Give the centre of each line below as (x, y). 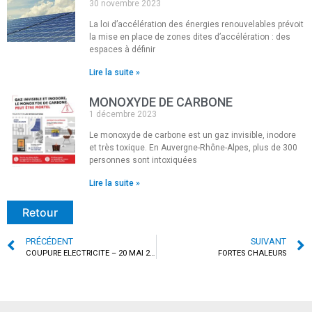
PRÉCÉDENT (49, 241)
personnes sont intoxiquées (143, 160)
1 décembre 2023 (123, 114)
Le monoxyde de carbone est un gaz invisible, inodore (193, 135)
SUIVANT (268, 241)
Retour (40, 212)
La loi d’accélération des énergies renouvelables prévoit (197, 24)
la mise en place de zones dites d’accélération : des (190, 37)
